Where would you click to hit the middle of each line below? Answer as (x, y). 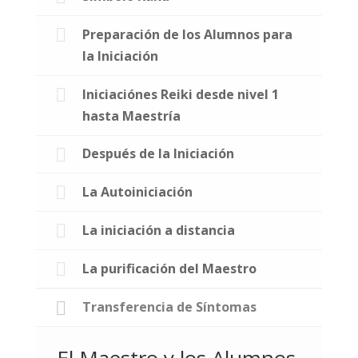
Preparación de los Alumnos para (187, 34)
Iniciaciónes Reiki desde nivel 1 (180, 94)
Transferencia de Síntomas (169, 307)
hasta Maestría (131, 115)
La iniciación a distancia (158, 230)
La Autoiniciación (137, 192)
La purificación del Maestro (169, 268)
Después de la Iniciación (158, 154)
